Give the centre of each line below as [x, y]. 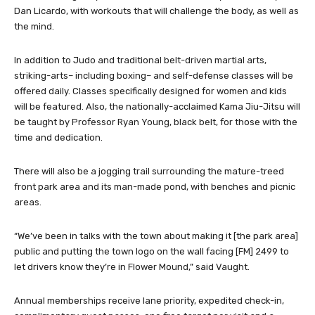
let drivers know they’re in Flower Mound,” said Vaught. [132, 267]
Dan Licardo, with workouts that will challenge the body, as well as [156, 11]
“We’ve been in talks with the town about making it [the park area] [156, 236]
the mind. [34, 27]
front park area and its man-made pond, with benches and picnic [155, 187]
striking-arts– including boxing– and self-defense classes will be [154, 76]
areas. [28, 202]
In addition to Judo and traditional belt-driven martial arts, [140, 60]
